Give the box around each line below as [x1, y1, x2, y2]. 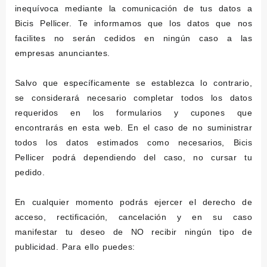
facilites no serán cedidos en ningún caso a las [15, 33, 252, 43]
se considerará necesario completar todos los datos [15, 93, 252, 103]
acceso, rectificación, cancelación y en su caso [15, 212, 252, 222]
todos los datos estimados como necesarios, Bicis [15, 138, 252, 147]
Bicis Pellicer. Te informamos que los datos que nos [15, 18, 252, 28]
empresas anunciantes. [15, 48, 110, 58]
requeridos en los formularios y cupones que [15, 108, 252, 117]
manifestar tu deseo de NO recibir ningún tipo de [15, 227, 252, 237]
